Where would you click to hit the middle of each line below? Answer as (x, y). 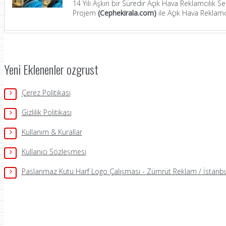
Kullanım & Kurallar (52, 132)
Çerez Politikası (46, 92)
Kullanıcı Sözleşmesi (54, 151)
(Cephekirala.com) (127, 13)
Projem (85, 13)
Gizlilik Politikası (46, 112)
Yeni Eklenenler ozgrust (51, 69)
